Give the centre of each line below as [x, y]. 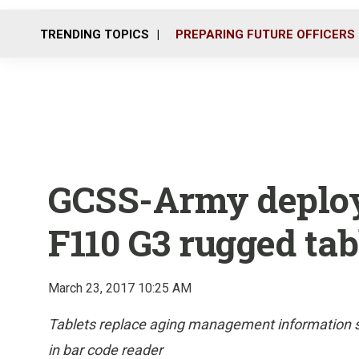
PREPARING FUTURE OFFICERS [265, 34]
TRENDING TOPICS [95, 34]
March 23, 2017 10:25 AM [120, 288]
